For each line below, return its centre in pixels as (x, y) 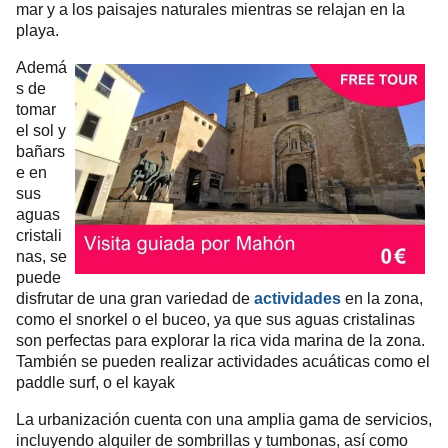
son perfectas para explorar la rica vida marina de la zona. (220, 340)
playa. (37, 30)
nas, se (41, 256)
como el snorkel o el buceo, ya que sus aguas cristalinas (215, 319)
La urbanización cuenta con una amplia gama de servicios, (224, 419)
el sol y (41, 130)
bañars (40, 151)
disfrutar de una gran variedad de (135, 298)
